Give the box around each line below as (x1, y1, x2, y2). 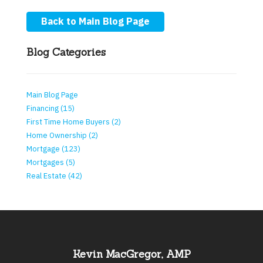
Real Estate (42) (26, 170, 82, 181)
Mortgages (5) (26, 157, 75, 167)
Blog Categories (26, 46, 106, 59)
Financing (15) (26, 103, 75, 113)
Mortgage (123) (26, 143, 80, 154)
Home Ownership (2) (26, 130, 98, 140)
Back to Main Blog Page (41, 15, 150, 28)
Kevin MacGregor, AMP (72, 247, 191, 261)
